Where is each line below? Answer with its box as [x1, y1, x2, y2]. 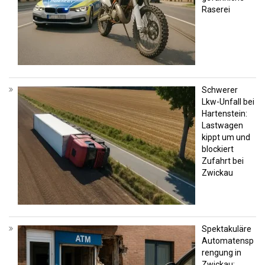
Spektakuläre [201, 224, 251, 234]
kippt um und [201, 132, 250, 142]
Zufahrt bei [201, 156, 244, 166]
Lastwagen [201, 120, 243, 130]
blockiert [201, 144, 234, 154]
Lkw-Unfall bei [201, 96, 254, 106]
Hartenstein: [201, 108, 247, 118]
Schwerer [201, 85, 238, 95]
